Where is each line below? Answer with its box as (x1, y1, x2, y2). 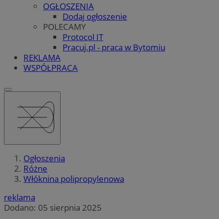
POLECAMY (43, 21, 86, 32)
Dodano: (4, 202, 38, 214)
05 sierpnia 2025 (38, 202, 102, 214)
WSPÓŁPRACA (23, 62, 78, 73)
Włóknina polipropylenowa (23, 173, 124, 185)
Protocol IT (63, 31, 103, 43)
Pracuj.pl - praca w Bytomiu (63, 41, 165, 53)
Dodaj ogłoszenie (63, 10, 127, 22)
